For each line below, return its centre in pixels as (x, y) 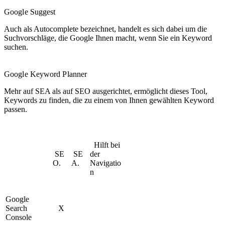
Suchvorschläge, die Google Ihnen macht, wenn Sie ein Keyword (108, 38)
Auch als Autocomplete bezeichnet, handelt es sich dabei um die (105, 29)
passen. (17, 109)
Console (19, 217)
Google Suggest (31, 12)
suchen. (17, 47)
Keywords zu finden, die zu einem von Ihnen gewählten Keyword (109, 100)
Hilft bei (105, 145)
